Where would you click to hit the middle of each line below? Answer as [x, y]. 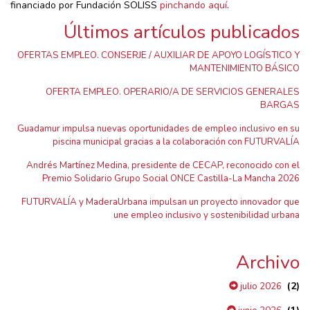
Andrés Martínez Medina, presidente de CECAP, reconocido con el [163, 165]
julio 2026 [260, 286]
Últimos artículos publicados [182, 32]
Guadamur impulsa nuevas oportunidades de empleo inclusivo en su [158, 128]
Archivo [268, 262]
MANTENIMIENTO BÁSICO [245, 68]
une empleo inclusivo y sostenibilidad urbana [207, 215]
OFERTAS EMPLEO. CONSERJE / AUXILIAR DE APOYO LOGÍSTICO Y [158, 55]
